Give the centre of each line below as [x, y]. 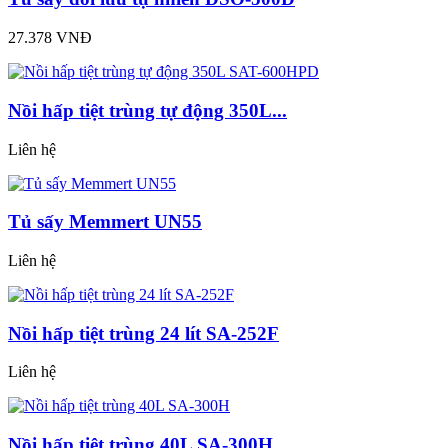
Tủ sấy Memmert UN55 [105, 222]
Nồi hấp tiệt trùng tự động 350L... [147, 110]
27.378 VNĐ [50, 38]
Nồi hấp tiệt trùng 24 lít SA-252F [143, 333]
